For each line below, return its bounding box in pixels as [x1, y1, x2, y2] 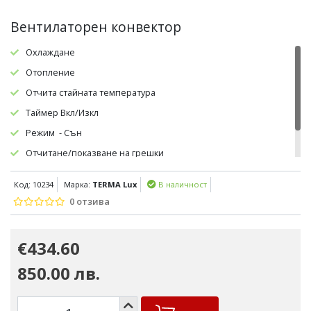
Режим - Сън [26, 126, 82, 139]
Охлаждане [26, 46, 75, 58]
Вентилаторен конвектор [10, 17, 181, 36]
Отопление [26, 66, 75, 78]
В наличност [156, 179, 207, 190]
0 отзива [69, 195, 110, 208]
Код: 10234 [14, 179, 53, 190]
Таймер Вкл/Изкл [26, 106, 99, 119]
